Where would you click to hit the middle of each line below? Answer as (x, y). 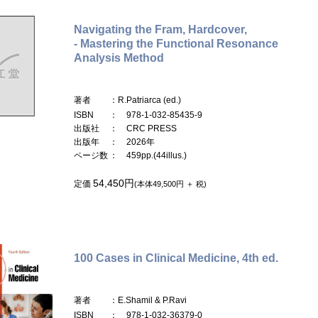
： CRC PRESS (143, 128)
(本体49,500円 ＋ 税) (170, 183)
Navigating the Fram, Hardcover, (160, 29)
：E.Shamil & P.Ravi (148, 300)
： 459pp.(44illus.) (148, 155)
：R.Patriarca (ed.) (145, 100)
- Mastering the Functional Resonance (176, 43)
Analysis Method (119, 57)
